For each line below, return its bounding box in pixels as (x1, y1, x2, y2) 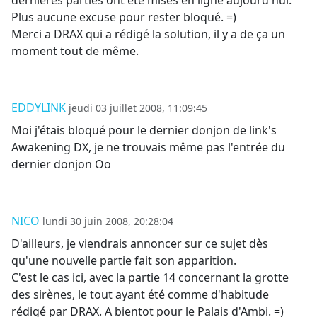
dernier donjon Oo (11, 156, 111, 173)
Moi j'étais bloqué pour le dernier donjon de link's (11, 122, 277, 139)
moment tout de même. (11, 43, 139, 59)
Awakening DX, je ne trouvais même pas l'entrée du (11, 139, 285, 156)
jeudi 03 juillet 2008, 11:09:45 (69, 101, 207, 115)
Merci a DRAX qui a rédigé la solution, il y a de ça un (11, 26, 285, 42)
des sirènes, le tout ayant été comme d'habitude (11, 287, 269, 303)
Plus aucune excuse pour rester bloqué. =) (11, 9, 236, 25)
